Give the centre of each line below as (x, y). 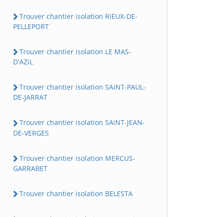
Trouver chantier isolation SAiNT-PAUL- (83, 87)
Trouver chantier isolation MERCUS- (77, 158)
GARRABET (30, 168)
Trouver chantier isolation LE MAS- (75, 51)
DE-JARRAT (30, 97)
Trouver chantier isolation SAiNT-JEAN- (82, 123)
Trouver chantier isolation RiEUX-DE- (78, 16)
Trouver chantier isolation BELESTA (76, 193)
